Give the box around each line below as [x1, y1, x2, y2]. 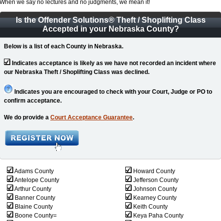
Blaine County [13, 203, 53, 210]
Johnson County [132, 185, 177, 192]
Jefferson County [132, 177, 179, 184]
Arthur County [13, 185, 51, 192]
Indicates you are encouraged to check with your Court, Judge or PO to [13, 88, 212, 95]
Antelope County [13, 177, 59, 184]
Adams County [13, 168, 54, 175]
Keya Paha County [132, 212, 184, 219]
